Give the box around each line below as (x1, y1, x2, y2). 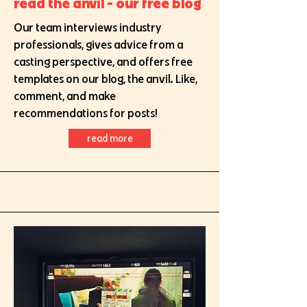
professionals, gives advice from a (14, 36, 183, 52)
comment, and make (14, 88, 116, 103)
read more (86, 132, 133, 145)
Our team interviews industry (14, 19, 161, 35)
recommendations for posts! (14, 105, 158, 121)
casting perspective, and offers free (14, 53, 193, 69)
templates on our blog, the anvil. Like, (14, 71, 197, 86)
